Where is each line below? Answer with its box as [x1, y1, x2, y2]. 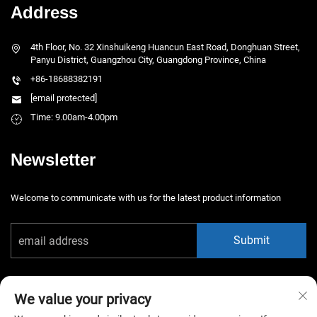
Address [11, 3, 78, 23]
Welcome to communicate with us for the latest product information [11, 192, 281, 204]
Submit [234, 234, 270, 248]
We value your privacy [14, 291, 151, 308]
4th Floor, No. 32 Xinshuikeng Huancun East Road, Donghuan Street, [30, 42, 300, 53]
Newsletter [11, 150, 96, 170]
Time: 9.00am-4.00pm [30, 112, 117, 123]
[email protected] [30, 93, 97, 104]
